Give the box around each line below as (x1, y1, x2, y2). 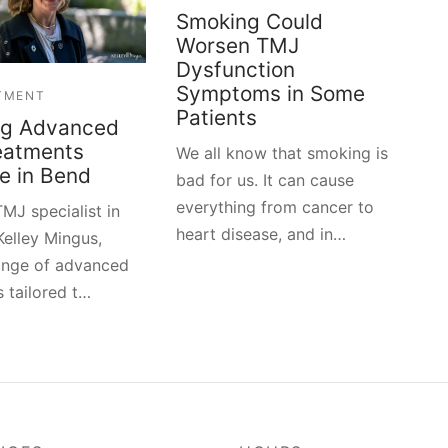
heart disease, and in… (175, 223, 346, 244)
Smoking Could (175, 8, 323, 34)
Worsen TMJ (175, 32, 299, 58)
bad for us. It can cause (175, 169, 354, 190)
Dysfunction (175, 56, 295, 82)
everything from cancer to (175, 196, 374, 217)
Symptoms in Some (175, 80, 365, 106)
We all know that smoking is (175, 142, 388, 163)
